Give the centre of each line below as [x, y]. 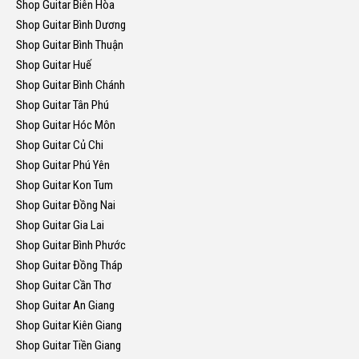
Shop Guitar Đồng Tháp [69, 266]
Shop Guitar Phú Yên [63, 165]
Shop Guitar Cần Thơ [64, 286]
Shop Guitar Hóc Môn [66, 125]
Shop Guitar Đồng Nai [66, 206]
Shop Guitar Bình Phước [71, 246]
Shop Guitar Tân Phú [63, 105]
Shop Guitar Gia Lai [60, 226]
